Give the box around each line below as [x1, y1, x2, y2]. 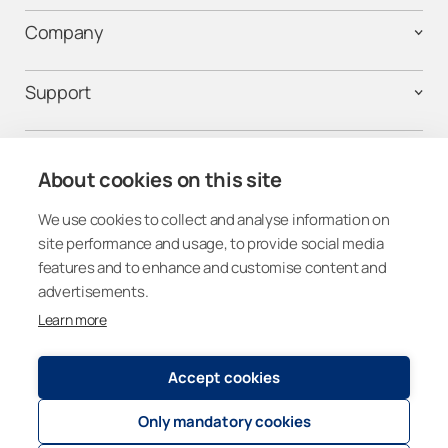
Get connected [160, 232, 288, 256]
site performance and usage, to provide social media [38, 233, 384, 254]
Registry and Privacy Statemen [25, 424, 187, 441]
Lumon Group [231, 424, 301, 441]
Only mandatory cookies [137, 410, 311, 432]
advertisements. [38, 281, 149, 302]
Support [25, 80, 91, 104]
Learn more [38, 310, 107, 329]
